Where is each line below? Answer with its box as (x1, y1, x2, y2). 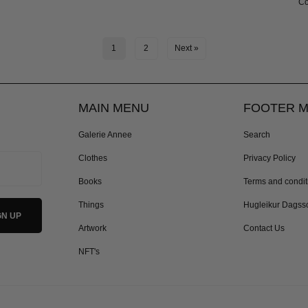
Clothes (78, 153, 107, 164)
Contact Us (243, 223, 285, 234)
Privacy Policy (243, 153, 296, 164)
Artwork (78, 223, 107, 234)
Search (243, 130, 270, 140)
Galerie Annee (78, 130, 132, 140)
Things (78, 200, 104, 210)
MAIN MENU (78, 101, 149, 115)
